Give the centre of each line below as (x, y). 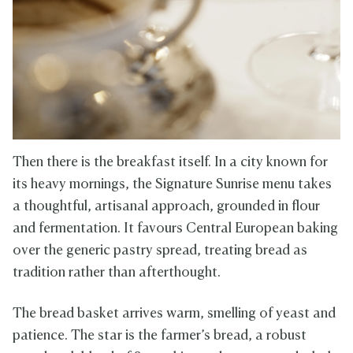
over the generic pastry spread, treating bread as (160, 251)
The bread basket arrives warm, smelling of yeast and (174, 314)
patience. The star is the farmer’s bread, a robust (160, 336)
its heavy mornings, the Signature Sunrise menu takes (172, 185)
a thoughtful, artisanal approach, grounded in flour (166, 207)
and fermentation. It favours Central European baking (175, 229)
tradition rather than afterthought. (117, 273)
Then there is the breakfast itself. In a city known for (170, 163)
